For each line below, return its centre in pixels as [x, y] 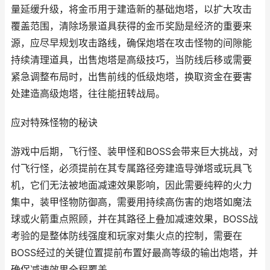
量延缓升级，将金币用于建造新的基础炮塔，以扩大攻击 [131, 9]
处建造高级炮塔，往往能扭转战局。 [88, 94]
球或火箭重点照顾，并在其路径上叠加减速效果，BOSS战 [134, 219]
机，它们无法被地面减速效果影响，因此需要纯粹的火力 [131, 185]
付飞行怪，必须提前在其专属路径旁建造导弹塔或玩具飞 [131, 168]
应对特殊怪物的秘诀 [54, 123]
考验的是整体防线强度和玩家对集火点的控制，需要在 [127, 236]
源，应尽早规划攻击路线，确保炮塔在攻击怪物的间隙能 [131, 43]
